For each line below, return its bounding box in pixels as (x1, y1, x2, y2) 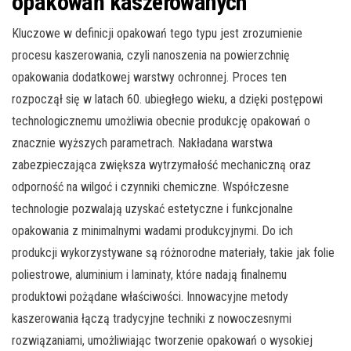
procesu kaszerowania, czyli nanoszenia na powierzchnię (12, 48, 290, 63)
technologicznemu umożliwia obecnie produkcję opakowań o (12, 114, 310, 129)
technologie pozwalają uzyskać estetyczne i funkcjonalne (12, 201, 293, 217)
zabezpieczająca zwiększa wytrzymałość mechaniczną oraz (12, 157, 311, 173)
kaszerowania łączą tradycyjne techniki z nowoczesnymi (12, 311, 291, 327)
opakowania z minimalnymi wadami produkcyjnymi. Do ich (12, 223, 293, 239)
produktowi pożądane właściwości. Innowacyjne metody (12, 289, 288, 305)
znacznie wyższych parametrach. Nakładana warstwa (12, 136, 273, 151)
